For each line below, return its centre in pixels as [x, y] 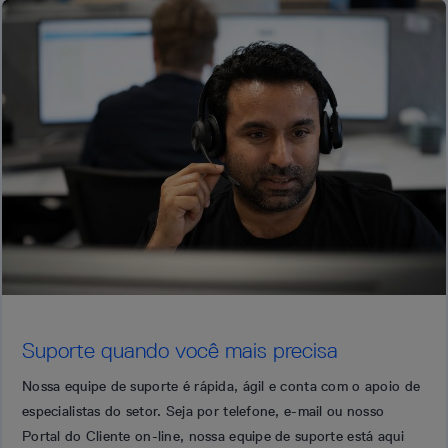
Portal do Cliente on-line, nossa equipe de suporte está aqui [213, 436]
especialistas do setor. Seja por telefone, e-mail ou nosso [203, 411]
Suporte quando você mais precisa [180, 350]
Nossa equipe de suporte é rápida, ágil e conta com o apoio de [221, 386]
